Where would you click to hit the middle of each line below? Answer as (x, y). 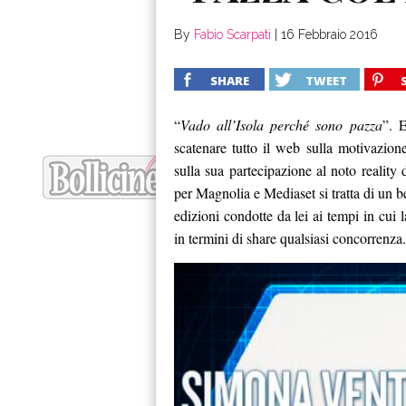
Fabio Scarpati (232, 34)
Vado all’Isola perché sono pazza (281, 125)
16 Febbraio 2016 (329, 34)
